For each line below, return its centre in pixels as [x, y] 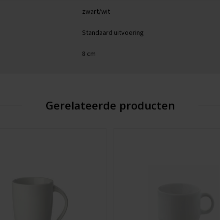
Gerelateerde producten [110, 105]
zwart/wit [96, 11]
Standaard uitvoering [113, 32]
